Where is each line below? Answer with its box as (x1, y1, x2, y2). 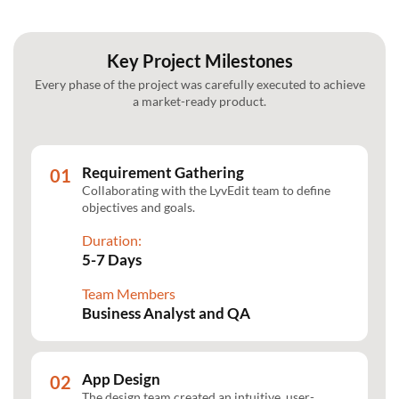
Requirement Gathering (82, 162, 244, 182)
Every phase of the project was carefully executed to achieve (34, 76, 365, 92)
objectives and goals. (82, 199, 195, 215)
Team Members (82, 284, 175, 302)
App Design (82, 369, 160, 388)
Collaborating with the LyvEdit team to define (82, 182, 330, 198)
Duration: (82, 231, 142, 248)
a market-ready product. (133, 93, 266, 109)
